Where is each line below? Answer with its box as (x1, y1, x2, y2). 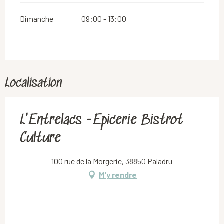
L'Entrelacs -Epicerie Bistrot (20, 112, 183, 129)
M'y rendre (99, 169, 137, 179)
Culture (20, 130, 61, 147)
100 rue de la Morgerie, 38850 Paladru (51, 156, 172, 166)
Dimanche (20, 13, 53, 23)
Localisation (5, 76, 62, 91)
